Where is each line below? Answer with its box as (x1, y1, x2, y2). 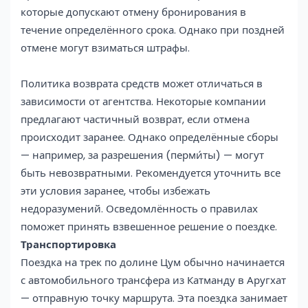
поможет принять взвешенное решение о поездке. (21, 219, 277, 234)
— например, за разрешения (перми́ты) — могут (21, 147, 264, 162)
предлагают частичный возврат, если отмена (21, 111, 250, 126)
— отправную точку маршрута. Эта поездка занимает (21, 290, 287, 305)
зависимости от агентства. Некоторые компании (21, 93, 266, 109)
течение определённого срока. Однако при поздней (21, 22, 285, 37)
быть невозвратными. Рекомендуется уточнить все (21, 165, 280, 180)
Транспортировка (21, 236, 116, 252)
